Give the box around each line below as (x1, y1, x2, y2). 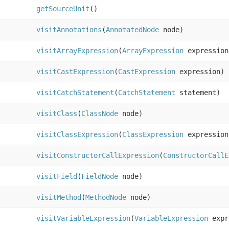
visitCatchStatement (36, 88, 114, 97)
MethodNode (85, 193, 126, 202)
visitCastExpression (36, 67, 114, 76)
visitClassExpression (36, 130, 118, 139)
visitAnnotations (36, 26, 102, 34)
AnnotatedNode (106, 26, 159, 34)
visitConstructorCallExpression (36, 151, 159, 160)
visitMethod (36, 193, 81, 202)
